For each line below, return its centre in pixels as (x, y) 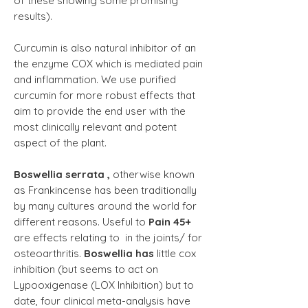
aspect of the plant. (62, 142)
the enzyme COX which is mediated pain (108, 63)
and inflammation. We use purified (95, 79)
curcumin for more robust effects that (104, 95)
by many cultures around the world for (105, 206)
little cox (176, 253)
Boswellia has (120, 253)
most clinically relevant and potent (95, 126)
